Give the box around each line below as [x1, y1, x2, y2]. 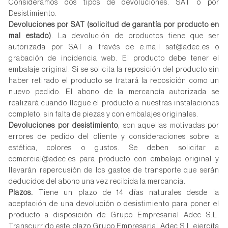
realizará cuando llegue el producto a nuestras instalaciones [9, 99, 219, 107]
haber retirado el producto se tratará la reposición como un [9, 77, 219, 84]
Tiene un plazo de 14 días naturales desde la [33, 189, 219, 196]
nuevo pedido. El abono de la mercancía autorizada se [9, 88, 219, 96]
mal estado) [9, 32, 51, 40]
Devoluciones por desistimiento [9, 122, 118, 129]
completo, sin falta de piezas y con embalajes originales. [9, 110, 198, 118]
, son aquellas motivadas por [118, 122, 219, 129]
